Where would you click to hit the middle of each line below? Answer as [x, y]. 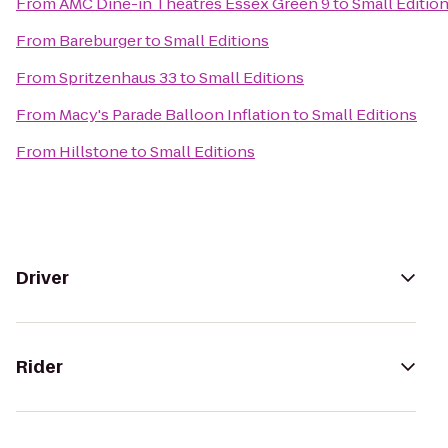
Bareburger [100, 40]
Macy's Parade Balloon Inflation [174, 114]
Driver [42, 278]
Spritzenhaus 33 [118, 77]
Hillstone [93, 151]
